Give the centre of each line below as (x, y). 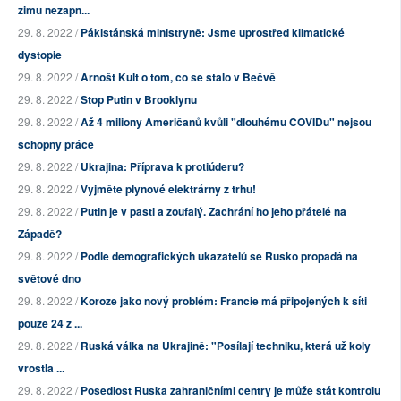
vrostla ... (41, 368)
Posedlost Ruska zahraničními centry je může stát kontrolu (230, 391)
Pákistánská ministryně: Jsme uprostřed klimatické (213, 33)
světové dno (49, 279)
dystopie (40, 55)
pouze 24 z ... (50, 324)
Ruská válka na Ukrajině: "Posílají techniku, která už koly (226, 346)
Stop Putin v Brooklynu (139, 100)
